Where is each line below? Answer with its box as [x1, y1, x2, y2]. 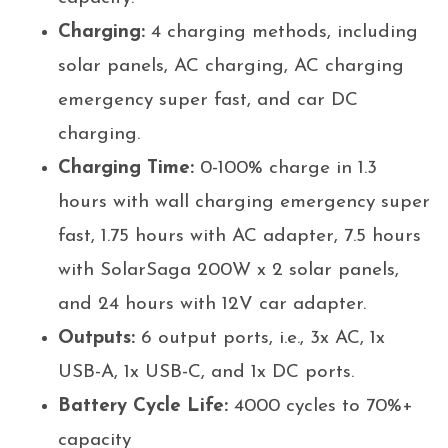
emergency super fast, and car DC [57, 91, 358, 111]
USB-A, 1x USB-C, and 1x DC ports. [57, 363, 354, 383]
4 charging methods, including [144, 23, 418, 43]
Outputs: [57, 329, 135, 349]
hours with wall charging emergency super [57, 193, 430, 213]
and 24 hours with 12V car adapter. [57, 295, 372, 315]
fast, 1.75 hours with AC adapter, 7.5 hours [57, 227, 421, 247]
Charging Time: [57, 159, 194, 179]
